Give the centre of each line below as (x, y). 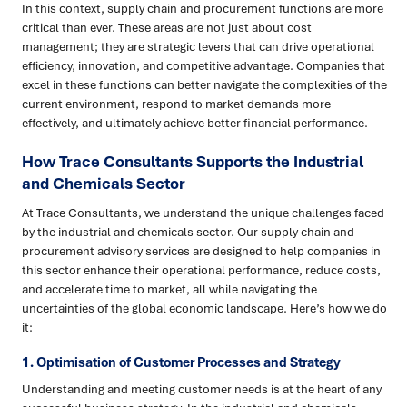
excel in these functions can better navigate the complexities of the (204, 85)
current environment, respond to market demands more (176, 104)
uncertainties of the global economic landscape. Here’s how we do (204, 308)
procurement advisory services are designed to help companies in (201, 251)
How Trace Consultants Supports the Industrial (193, 162)
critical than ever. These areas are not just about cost (167, 28)
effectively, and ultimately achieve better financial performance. (195, 123)
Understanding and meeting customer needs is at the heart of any (202, 389)
